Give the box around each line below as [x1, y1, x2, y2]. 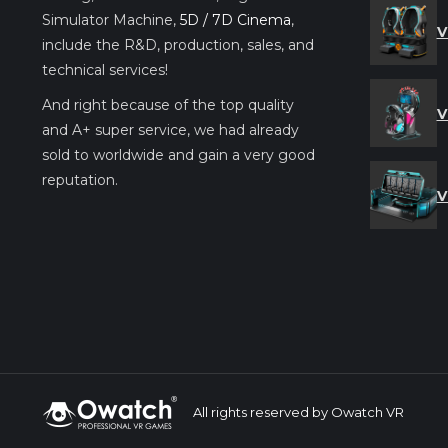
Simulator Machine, [42, 10, 180, 29]
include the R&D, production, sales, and [42, 35, 314, 54]
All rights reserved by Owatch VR [193, 404, 404, 421]
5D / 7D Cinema [180, 10, 291, 29]
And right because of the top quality [42, 95, 294, 114]
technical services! [42, 60, 168, 79]
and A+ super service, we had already [42, 120, 299, 139]
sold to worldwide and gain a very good [42, 145, 315, 164]
